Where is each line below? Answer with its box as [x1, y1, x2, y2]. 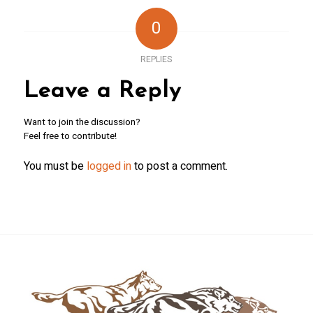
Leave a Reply [23, 80, 181, 103]
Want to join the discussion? [23, 115, 140, 130]
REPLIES [140, 53, 173, 66]
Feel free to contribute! [23, 129, 117, 144]
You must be [23, 158, 87, 175]
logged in [86, 158, 131, 175]
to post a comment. [131, 158, 228, 175]
